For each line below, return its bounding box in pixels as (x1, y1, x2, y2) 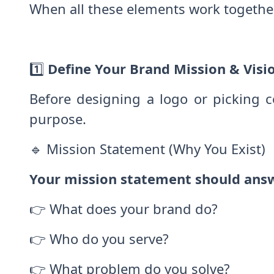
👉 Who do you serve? (29, 229, 169, 248)
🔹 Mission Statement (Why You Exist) (29, 139, 265, 158)
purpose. (29, 109, 86, 128)
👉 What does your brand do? (29, 199, 218, 218)
